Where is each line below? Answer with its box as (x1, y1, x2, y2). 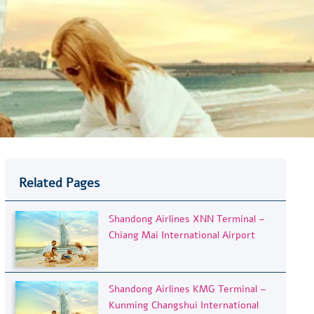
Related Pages (18, 174, 100, 191)
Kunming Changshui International (109, 298, 259, 312)
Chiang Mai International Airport (109, 228, 256, 242)
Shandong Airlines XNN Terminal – (109, 212, 266, 226)
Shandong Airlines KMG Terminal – (109, 282, 267, 296)
